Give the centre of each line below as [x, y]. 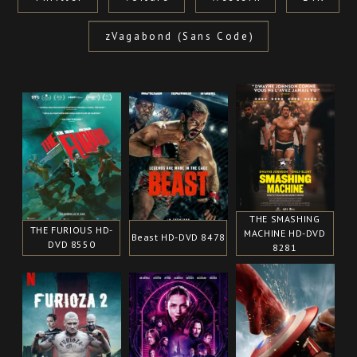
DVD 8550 [72, 244]
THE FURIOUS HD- [71, 229]
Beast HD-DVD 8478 [178, 237]
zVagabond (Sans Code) [180, 36]
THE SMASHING [285, 218]
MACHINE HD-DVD [285, 233]
